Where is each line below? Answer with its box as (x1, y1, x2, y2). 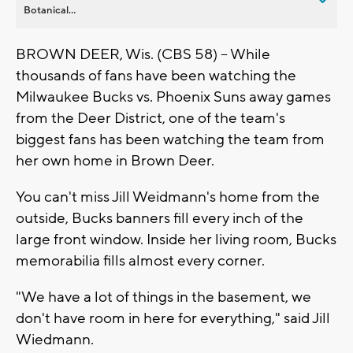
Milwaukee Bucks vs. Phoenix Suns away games (16, 87, 331, 106)
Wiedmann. (16, 329, 100, 349)
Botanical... (24, 3, 76, 17)
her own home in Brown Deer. (16, 150, 217, 170)
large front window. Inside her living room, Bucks (16, 229, 336, 249)
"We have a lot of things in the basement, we (16, 287, 311, 307)
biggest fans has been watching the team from (16, 129, 325, 149)
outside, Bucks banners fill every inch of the (16, 208, 303, 228)
